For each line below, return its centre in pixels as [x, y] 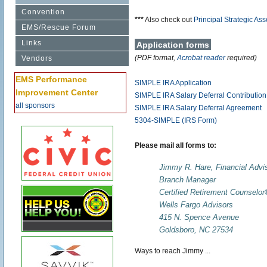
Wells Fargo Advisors [196, 204]
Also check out [169, 20]
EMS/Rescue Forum [59, 27]
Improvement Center [57, 93]
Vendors [37, 58]
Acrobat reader [201, 58]
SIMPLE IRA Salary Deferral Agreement [198, 108]
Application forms [173, 45]
